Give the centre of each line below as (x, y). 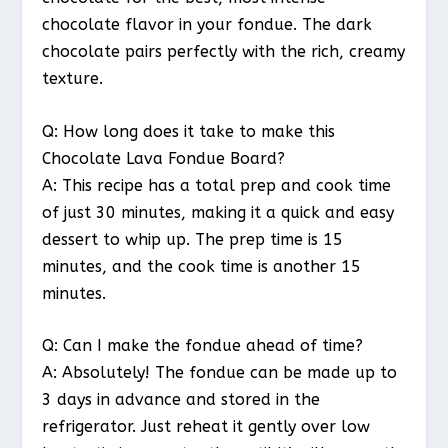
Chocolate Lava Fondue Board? (164, 158)
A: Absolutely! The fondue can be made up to (220, 373)
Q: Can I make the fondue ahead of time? (203, 346)
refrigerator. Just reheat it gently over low (206, 427)
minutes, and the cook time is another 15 (202, 266)
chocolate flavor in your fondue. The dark (207, 25)
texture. (73, 79)
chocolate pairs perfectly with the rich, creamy (224, 52)
